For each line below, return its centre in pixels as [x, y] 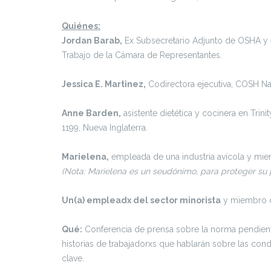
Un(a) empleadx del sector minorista [141, 200]
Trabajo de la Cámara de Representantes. [142, 55]
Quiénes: [81, 26]
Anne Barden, [91, 113]
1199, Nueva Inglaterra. [105, 128]
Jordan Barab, [92, 41]
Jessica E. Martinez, [104, 84]
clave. [73, 258]
